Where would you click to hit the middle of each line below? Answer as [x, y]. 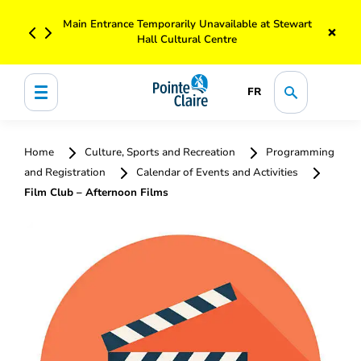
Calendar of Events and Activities [217, 172]
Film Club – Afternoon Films [96, 193]
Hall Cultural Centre [187, 39]
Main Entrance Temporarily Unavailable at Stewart [187, 24]
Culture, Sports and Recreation [160, 152]
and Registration [66, 172]
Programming [299, 152]
